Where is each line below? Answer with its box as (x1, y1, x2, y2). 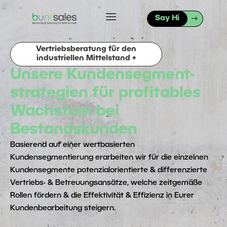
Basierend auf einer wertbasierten (10, 141, 135, 148)
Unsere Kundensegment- (10, 68, 195, 82)
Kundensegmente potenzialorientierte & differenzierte (10, 167, 207, 174)
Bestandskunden (10, 123, 137, 137)
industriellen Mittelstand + (36, 55, 136, 62)
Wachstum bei (10, 105, 119, 119)
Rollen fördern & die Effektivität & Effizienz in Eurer (10, 192, 194, 199)
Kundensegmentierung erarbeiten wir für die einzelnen (10, 154, 208, 161)
